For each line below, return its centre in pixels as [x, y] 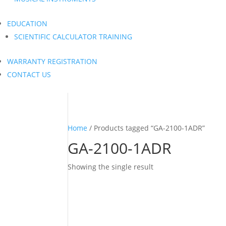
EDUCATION [27, 23]
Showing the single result [111, 167]
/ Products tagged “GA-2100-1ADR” [146, 128]
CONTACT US [29, 74]
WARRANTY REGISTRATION [52, 61]
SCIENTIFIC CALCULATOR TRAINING [73, 37]
